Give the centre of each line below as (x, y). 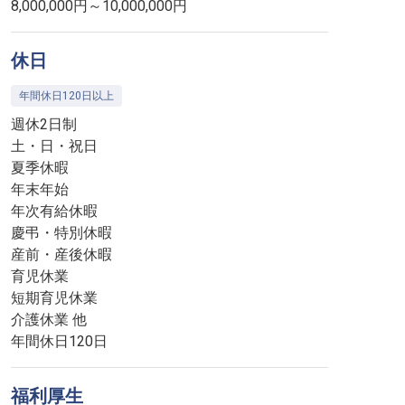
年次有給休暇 (54, 211)
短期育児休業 (54, 298)
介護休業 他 (49, 320)
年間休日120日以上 (66, 96)
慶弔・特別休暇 (61, 233)
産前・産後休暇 (61, 254)
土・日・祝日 (54, 146)
